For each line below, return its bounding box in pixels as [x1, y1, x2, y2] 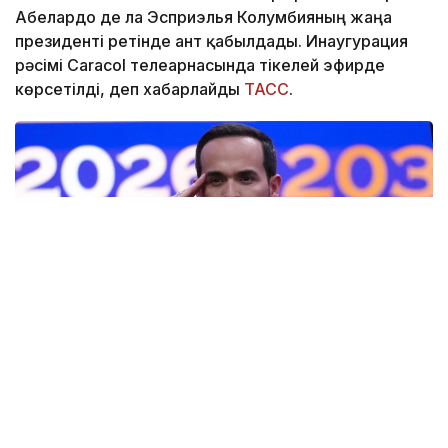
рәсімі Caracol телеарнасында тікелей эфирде [15, 54, 385, 75]
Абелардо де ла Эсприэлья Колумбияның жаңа [15, 6, 392, 27]
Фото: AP [45, 381, 100, 397]
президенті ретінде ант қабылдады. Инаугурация [15, 30, 408, 51]
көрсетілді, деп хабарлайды [15, 78, 244, 99]
